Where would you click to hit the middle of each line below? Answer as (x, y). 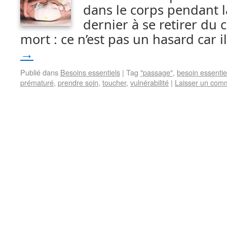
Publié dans (39, 72)
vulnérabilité (149, 82)
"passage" (157, 72)
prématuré (37, 82)
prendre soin (78, 82)
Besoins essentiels (90, 72)
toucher (114, 82)
